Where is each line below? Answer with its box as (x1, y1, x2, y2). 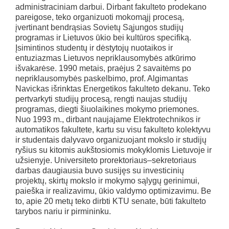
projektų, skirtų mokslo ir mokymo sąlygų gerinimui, (15, 176, 199, 185)
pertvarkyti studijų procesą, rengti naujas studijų (15, 95, 187, 103)
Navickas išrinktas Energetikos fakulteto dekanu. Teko (15, 84, 210, 93)
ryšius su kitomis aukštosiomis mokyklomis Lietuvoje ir (15, 146, 212, 154)
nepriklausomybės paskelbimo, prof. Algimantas (15, 74, 188, 83)
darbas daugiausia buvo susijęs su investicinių (15, 166, 184, 175)
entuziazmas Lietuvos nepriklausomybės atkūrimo (15, 54, 196, 62)
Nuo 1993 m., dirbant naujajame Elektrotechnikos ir (15, 115, 200, 124)
